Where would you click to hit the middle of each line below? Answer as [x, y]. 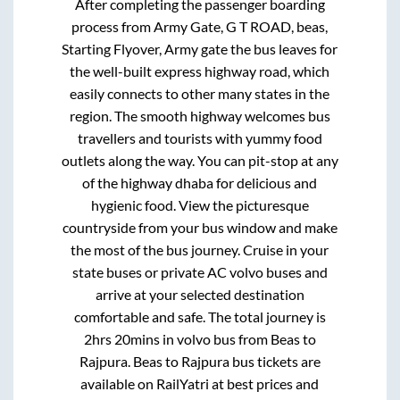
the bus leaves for [283, 48]
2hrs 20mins [121, 338]
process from [113, 26]
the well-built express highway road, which [200, 71]
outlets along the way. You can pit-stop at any [200, 160]
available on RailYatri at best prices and [200, 383]
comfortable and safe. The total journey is [200, 316]
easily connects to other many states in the [200, 93]
